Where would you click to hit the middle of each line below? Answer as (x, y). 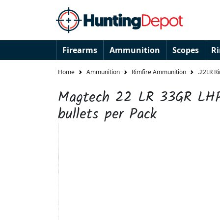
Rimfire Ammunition (159, 72)
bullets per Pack (107, 114)
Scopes (186, 50)
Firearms (80, 50)
